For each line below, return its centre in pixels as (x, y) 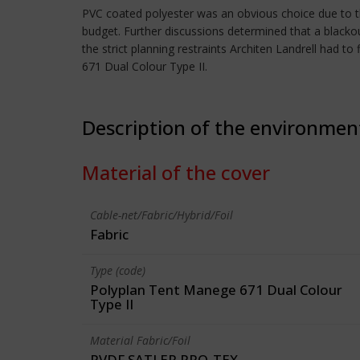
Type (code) (118, 270)
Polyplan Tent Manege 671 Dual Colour (216, 290)
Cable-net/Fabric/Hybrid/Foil (162, 215)
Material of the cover (176, 172)
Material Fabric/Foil (140, 340)
